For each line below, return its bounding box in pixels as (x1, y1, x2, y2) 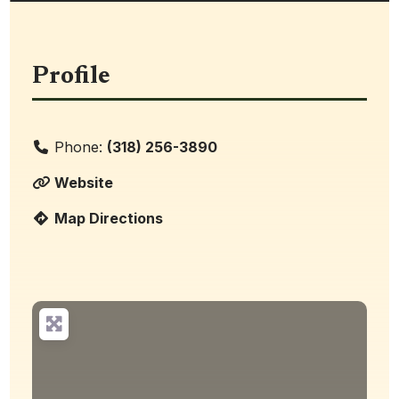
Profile (32, 65, 111, 89)
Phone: (54, 138, 108, 156)
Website (54, 174, 114, 191)
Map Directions (54, 209, 164, 227)
